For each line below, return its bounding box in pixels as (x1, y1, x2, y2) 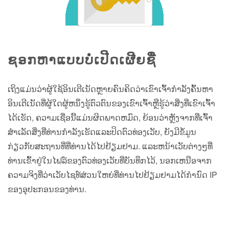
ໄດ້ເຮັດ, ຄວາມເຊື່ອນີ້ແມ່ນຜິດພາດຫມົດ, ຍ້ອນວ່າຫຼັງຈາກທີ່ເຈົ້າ (8, 111, 213, 124)
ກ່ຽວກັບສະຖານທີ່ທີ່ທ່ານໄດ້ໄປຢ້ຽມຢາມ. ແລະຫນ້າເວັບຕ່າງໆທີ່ (8, 140, 213, 152)
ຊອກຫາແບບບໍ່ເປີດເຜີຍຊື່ (8, 50, 156, 69)
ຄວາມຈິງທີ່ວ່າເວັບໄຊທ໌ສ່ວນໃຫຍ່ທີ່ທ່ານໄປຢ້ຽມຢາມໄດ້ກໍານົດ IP (8, 169, 217, 181)
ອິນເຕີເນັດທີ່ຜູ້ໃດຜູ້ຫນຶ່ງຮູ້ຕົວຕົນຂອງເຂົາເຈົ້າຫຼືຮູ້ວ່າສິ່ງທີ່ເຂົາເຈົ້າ (8, 97, 215, 109)
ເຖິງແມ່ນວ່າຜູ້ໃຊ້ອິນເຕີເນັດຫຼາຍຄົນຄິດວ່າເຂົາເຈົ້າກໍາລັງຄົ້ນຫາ (8, 83, 213, 95)
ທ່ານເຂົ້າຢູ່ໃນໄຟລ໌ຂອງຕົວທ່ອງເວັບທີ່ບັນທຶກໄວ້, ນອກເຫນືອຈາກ (8, 154, 212, 167)
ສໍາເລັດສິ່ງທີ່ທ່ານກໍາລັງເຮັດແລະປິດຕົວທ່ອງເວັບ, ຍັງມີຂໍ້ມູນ (8, 126, 196, 138)
